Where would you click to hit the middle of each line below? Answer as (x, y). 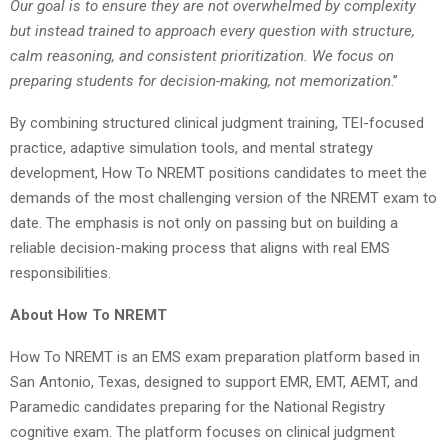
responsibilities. (60, 272)
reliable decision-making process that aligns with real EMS (200, 247)
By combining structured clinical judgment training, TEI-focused (217, 122)
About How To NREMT (88, 314)
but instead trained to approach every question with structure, (212, 30)
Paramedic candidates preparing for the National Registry (197, 406)
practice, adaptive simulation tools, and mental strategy (191, 147)
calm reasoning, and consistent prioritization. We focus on (202, 55)
